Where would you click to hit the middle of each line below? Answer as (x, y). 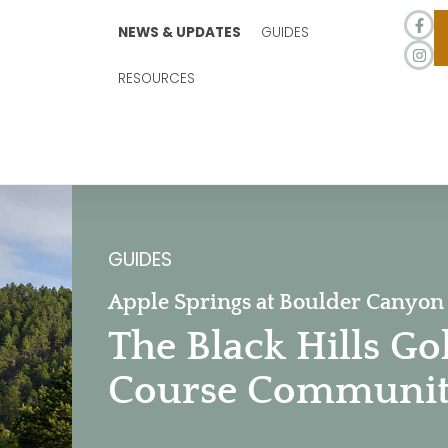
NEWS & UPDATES (179, 32)
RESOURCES (156, 78)
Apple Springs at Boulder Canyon (276, 302)
